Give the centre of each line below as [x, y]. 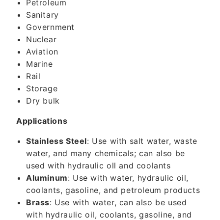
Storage [42, 88]
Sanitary [42, 15]
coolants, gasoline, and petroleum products [113, 190]
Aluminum [47, 178]
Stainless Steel [56, 141]
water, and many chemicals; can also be [106, 153]
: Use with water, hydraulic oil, [128, 178]
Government [50, 27]
